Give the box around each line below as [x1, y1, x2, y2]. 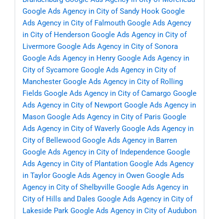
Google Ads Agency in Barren [82, 136, 177, 145]
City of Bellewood [22, 136, 80, 145]
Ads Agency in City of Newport [22, 101, 122, 110]
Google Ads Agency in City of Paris [47, 112, 161, 122]
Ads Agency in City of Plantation [22, 159, 128, 169]
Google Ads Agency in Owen [52, 171, 144, 180]
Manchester [22, 77, 61, 87]
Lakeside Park [22, 206, 68, 216]
